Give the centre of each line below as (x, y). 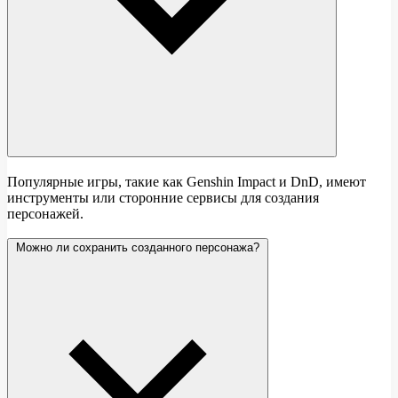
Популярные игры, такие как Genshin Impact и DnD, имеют (187, 181)
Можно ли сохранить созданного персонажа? (138, 248)
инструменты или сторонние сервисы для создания (163, 197)
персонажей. (45, 213)
